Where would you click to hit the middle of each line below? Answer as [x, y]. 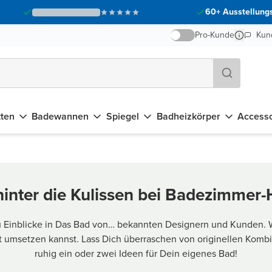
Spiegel [122, 116]
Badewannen [60, 116]
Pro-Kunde [215, 35]
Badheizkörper [188, 116]
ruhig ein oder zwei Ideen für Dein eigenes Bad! [136, 253]
